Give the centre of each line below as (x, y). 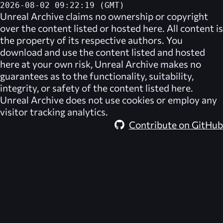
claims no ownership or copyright (136, 16)
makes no (180, 64)
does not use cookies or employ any (140, 100)
